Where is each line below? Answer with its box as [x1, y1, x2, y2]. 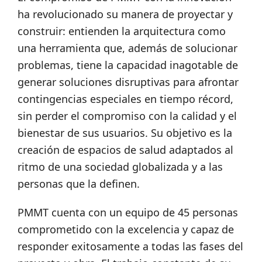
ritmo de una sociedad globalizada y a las [18, 160, 223, 174]
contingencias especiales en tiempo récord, [18, 92, 233, 106]
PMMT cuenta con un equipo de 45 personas [18, 205, 238, 220]
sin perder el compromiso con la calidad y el [18, 109, 237, 123]
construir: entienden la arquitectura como [18, 24, 226, 39]
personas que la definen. [18, 177, 140, 191]
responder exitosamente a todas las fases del [18, 239, 243, 254]
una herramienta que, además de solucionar [18, 41, 237, 56]
